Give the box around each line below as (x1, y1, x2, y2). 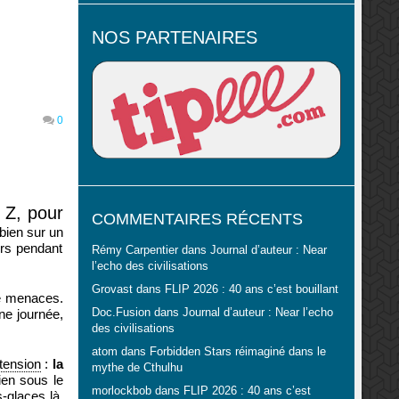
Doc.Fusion (91, 306, 151, 320)
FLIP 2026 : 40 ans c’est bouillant (164, 283, 338, 297)
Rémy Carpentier (91, 244, 178, 257)
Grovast (91, 283, 133, 297)
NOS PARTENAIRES (91, 28, 257, 48)
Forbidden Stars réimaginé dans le (149, 346, 326, 359)
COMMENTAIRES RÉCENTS (91, 210, 303, 229)
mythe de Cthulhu (91, 362, 183, 375)
